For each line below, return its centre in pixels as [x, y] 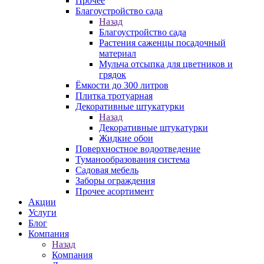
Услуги [42, 212]
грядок [113, 75]
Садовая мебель [107, 170]
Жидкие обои [126, 138]
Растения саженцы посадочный [162, 43]
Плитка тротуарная [114, 96]
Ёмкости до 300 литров [122, 85]
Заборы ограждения [115, 181]
